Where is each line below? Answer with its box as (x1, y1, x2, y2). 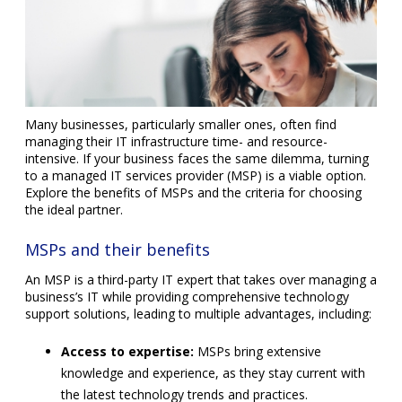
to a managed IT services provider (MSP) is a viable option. (25, 166, 366, 184)
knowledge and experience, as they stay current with (61, 363, 365, 381)
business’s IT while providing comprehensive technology (25, 287, 349, 305)
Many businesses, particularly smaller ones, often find (25, 115, 336, 133)
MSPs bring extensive (194, 342, 321, 360)
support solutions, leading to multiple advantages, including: (25, 304, 371, 322)
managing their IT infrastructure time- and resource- (25, 132, 328, 150)
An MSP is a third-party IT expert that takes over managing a (25, 270, 377, 288)
